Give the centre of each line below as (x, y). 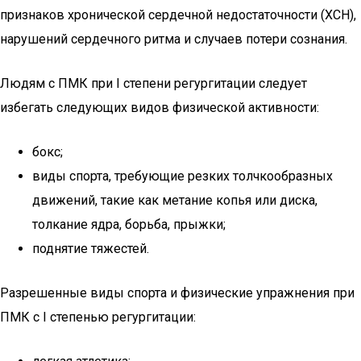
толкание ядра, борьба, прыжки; (129, 224)
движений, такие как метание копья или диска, (175, 200)
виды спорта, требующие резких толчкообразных (183, 176)
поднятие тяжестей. (91, 249)
